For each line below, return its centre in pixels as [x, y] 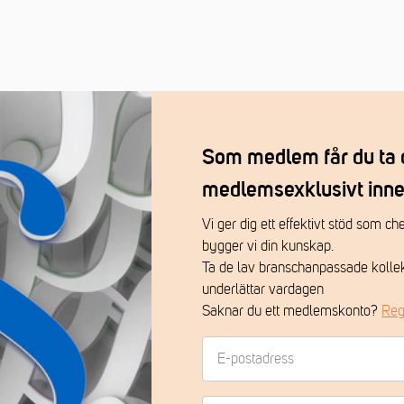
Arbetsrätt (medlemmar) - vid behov [210, 78]
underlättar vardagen [263, 289]
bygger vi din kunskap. [268, 246]
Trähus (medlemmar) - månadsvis [202, 29]
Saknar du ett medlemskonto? [292, 311]
